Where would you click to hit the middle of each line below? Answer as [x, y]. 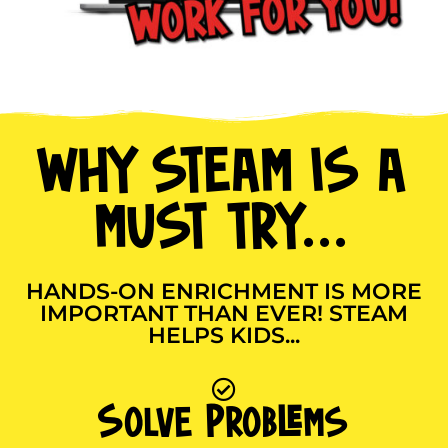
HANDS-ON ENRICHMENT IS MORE [224, 292]
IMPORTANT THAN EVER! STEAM [224, 314]
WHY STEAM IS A [224, 177]
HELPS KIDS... [224, 336]
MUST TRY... [224, 233]
